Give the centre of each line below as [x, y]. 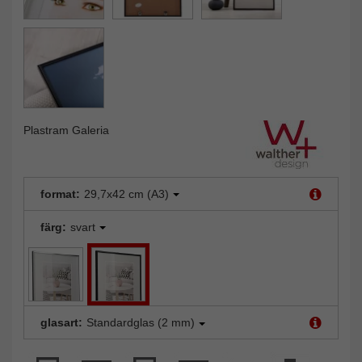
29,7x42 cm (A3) [126, 194]
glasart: [61, 323]
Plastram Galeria [66, 130]
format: [60, 194]
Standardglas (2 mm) [141, 323]
